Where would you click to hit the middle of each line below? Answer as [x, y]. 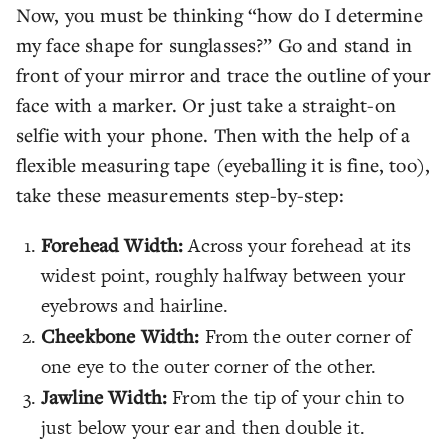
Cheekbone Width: [120, 335]
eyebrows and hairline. [135, 305]
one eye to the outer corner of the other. [209, 366]
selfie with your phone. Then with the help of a [213, 134]
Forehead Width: [112, 244]
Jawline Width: [104, 396]
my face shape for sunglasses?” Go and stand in [214, 44]
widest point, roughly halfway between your [223, 275]
